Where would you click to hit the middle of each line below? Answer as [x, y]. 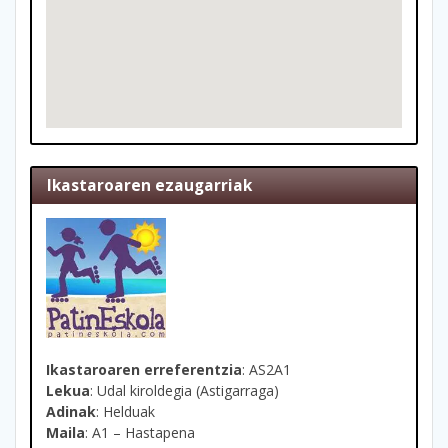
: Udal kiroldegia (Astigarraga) [184, 390]
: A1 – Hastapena [140, 432]
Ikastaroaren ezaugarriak [150, 186]
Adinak [71, 411]
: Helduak [125, 411]
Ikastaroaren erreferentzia [144, 369]
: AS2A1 [266, 369]
